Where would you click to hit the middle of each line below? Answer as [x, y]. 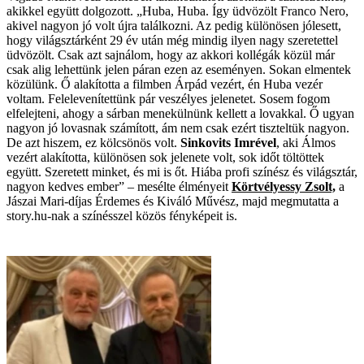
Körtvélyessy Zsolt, [284, 186]
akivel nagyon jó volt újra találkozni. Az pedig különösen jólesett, [174, 25]
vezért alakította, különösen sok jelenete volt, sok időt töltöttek [165, 157]
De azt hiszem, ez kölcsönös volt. [93, 142]
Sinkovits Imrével [228, 142]
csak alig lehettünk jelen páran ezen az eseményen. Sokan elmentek [179, 69]
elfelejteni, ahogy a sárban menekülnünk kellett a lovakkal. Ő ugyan [180, 113]
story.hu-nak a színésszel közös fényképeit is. [122, 215]
